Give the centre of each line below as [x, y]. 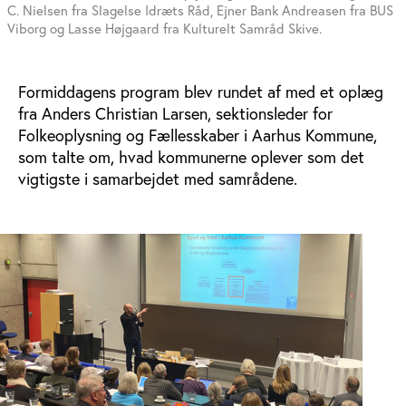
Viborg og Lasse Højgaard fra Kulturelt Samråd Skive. [164, 29]
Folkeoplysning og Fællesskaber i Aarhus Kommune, [198, 135]
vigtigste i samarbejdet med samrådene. [158, 179]
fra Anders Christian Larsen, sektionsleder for [175, 114]
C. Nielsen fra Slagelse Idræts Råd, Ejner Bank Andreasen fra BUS [200, 10]
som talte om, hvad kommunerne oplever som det [191, 157]
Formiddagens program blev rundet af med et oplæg [201, 92]
